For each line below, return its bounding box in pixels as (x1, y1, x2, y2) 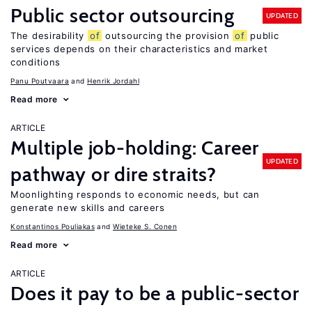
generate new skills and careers (10, 202, 165, 213)
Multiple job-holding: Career (10, 136, 259, 159)
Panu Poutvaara (10, 77, 69, 85)
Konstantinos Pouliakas (10, 222, 95, 231)
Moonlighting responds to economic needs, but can (10, 189, 260, 200)
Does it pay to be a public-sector (10, 281, 299, 305)
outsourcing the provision (102, 30, 233, 41)
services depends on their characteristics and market (10, 43, 268, 54)
